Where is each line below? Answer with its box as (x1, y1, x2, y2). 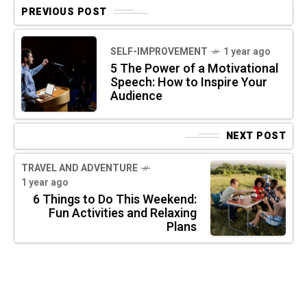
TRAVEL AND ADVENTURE (21, 161, 138, 176)
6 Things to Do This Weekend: (33, 191, 197, 210)
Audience (110, 86, 162, 106)
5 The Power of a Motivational (110, 59, 278, 78)
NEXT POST (225, 128, 286, 143)
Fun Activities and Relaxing (49, 204, 197, 223)
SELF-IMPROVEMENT (110, 44, 208, 59)
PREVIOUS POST (21, 4, 107, 19)
